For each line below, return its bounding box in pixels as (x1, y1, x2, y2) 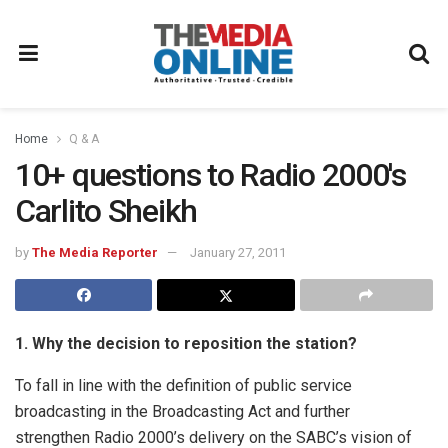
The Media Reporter (32, 244, 158, 260)
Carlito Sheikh (15, 192, 198, 230)
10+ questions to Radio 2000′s (15, 156, 406, 194)
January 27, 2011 (190, 244, 286, 260)
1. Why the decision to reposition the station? (15, 333, 357, 353)
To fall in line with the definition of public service (15, 375, 352, 395)
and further (275, 401, 350, 421)
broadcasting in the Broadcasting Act (15, 401, 271, 421)
